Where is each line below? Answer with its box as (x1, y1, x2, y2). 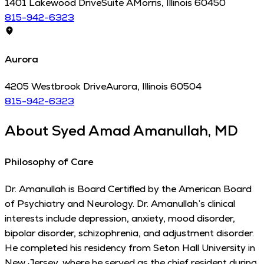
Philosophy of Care (5, 155, 93, 168)
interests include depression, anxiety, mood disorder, (5, 212, 235, 225)
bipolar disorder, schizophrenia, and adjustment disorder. (5, 226, 254, 239)
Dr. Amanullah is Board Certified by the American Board (5, 182, 252, 195)
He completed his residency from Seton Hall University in (5, 241, 255, 254)
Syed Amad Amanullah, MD (52, 121, 238, 140)
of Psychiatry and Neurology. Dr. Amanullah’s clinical (5, 197, 235, 210)
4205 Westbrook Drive (5, 80, 106, 93)
